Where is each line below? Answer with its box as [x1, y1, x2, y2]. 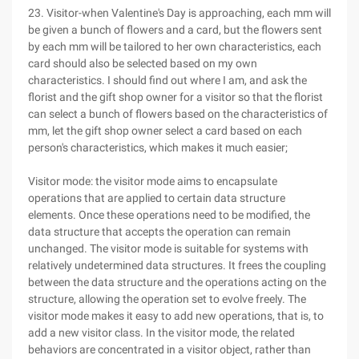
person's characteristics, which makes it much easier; [28, 141, 288, 154]
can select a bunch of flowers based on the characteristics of [28, 107, 328, 120]
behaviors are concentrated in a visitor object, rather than [28, 343, 311, 356]
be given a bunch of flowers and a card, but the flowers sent [28, 23, 322, 36]
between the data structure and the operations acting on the [28, 276, 326, 288]
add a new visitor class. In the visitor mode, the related [28, 326, 295, 339]
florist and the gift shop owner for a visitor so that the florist [28, 91, 323, 103]
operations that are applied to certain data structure [28, 192, 285, 204]
